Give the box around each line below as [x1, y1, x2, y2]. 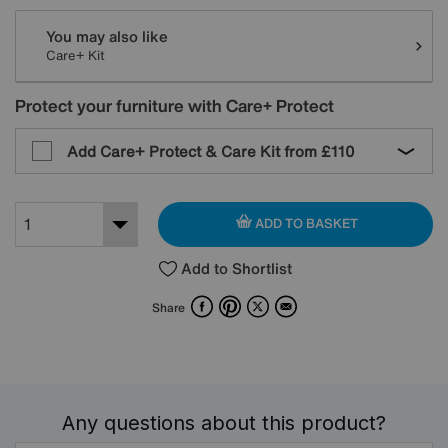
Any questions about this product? [62, 410, 386, 435]
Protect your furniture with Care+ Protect [15, 92, 334, 118]
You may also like [46, 24, 168, 47]
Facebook [211, 290, 275, 312]
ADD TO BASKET [251, 214, 358, 234]
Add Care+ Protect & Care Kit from [67, 139, 321, 162]
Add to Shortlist [180, 256, 292, 279]
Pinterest [239, 290, 299, 312]
